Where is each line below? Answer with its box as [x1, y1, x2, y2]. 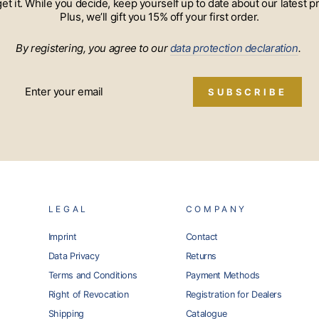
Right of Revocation [48, 289, 129, 300]
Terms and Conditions [48, 270, 137, 281]
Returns [185, 250, 217, 261]
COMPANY [185, 203, 247, 214]
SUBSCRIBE [207, 85, 287, 98]
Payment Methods [185, 270, 261, 281]
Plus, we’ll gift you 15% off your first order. [60, 9, 259, 23]
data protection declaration [169, 41, 298, 55]
